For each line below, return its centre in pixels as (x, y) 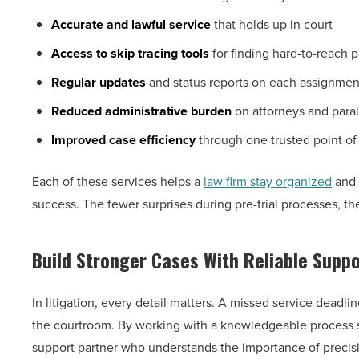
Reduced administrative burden (141, 111)
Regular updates (99, 83)
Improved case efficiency (123, 140)
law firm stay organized (268, 182)
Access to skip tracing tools (130, 54)
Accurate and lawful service (131, 25)
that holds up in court (272, 25)
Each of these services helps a (118, 182)
